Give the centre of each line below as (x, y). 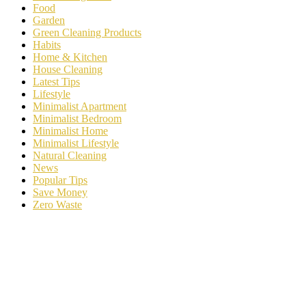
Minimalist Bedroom (77, 118)
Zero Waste (57, 204)
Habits (47, 44)
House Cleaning (68, 69)
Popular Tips (60, 180)
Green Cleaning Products (87, 32)
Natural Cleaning (70, 155)
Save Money (60, 192)
